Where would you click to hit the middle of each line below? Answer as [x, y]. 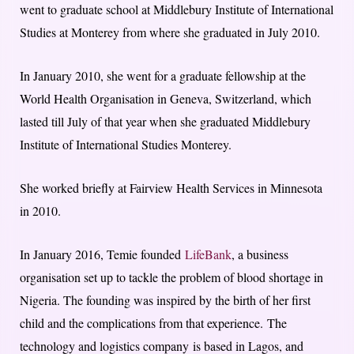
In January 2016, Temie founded [102, 254]
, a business [260, 254]
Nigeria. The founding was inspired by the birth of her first [165, 300]
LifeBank [208, 254]
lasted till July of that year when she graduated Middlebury [165, 122]
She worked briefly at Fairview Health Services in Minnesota [171, 188]
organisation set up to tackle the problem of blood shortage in [171, 277]
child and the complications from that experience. [143, 323]
